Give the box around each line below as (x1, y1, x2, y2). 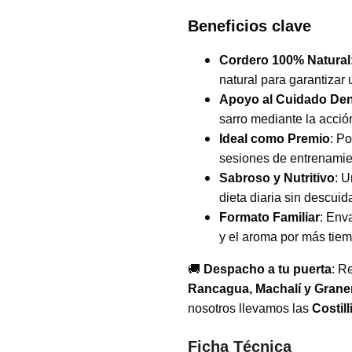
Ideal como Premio (219, 132, 330, 145)
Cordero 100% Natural (219, 53, 350, 67)
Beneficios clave (188, 17, 311, 35)
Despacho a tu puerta (203, 262, 332, 276)
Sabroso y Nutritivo (219, 171, 335, 185)
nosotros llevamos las (188, 302, 312, 315)
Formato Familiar (219, 211, 320, 224)
